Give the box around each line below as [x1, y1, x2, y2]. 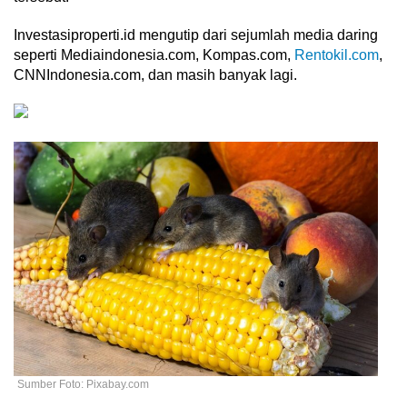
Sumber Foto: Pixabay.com [17, 377, 149, 391]
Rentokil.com [294, 47, 379, 64]
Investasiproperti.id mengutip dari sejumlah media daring [14, 27, 378, 44]
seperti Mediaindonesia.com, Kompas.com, [14, 47, 294, 64]
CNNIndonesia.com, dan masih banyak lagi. [14, 67, 301, 84]
